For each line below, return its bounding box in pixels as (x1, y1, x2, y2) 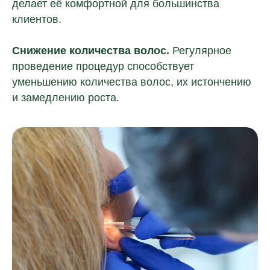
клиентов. (12, 13, 61, 25)
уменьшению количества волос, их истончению (12, 76, 251, 88)
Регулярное (169, 45, 231, 57)
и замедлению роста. (12, 92, 119, 104)
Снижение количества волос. (12, 45, 169, 57)
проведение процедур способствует (12, 60, 194, 72)
